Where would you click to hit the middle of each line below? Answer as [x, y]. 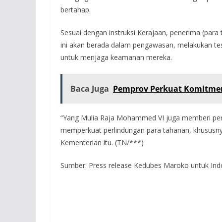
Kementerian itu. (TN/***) [102, 143]
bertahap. [76, 10]
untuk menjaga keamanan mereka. [116, 57]
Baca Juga [90, 89]
